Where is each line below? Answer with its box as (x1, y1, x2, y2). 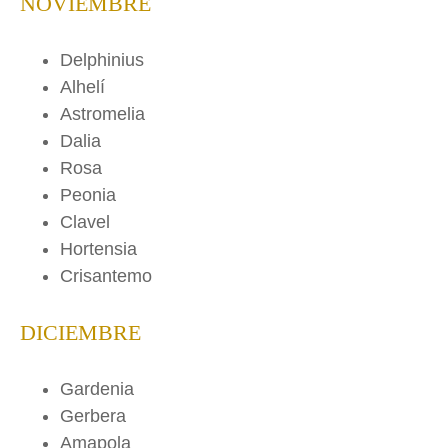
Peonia (60, 185, 116, 206)
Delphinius (60, 50, 144, 71)
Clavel (60, 212, 110, 233)
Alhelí (60, 77, 105, 98)
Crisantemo (60, 266, 152, 287)
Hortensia (60, 239, 137, 260)
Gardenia (60, 379, 134, 400)
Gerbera (60, 406, 126, 427)
